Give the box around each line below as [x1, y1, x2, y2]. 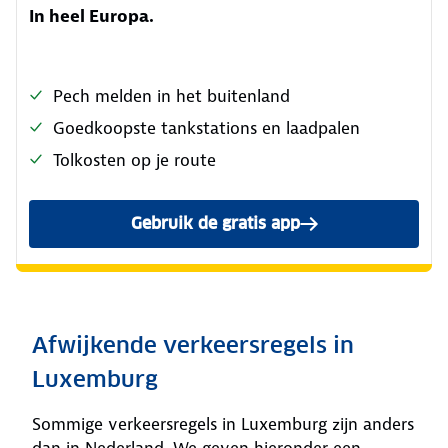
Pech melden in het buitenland [53, 85, 290, 107]
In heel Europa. [29, 5, 154, 27]
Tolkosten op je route [53, 149, 216, 171]
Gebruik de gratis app [130, 213, 300, 234]
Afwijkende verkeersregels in [32, 331, 354, 359]
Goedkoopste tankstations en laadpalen [53, 117, 360, 139]
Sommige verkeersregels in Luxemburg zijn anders [32, 413, 414, 435]
